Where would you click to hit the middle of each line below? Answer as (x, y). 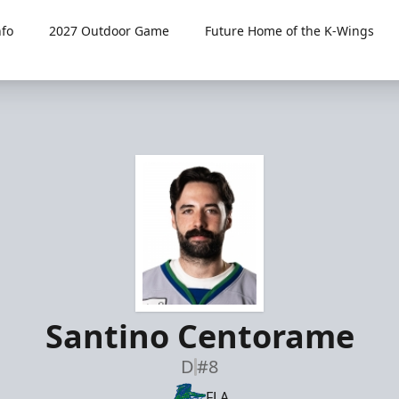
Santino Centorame (199, 336)
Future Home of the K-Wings (290, 31)
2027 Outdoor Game (110, 31)
